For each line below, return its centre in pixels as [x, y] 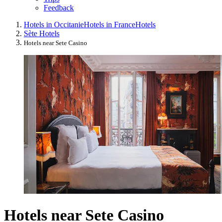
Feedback [59, 7]
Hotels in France [110, 24]
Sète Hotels [42, 33]
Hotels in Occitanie [54, 24]
